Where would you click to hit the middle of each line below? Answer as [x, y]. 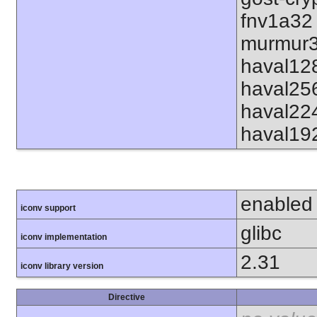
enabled [277, 204]
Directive [127, 297]
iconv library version [62, 266]
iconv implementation [64, 237]
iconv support [48, 208]
